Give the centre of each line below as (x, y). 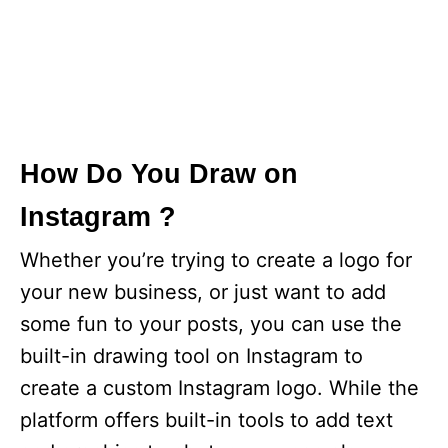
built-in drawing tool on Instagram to (191, 356)
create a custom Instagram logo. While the (219, 388)
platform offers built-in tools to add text (206, 420)
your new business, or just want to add (203, 292)
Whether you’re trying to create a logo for (216, 260)
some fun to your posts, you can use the (211, 324)
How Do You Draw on (159, 174)
